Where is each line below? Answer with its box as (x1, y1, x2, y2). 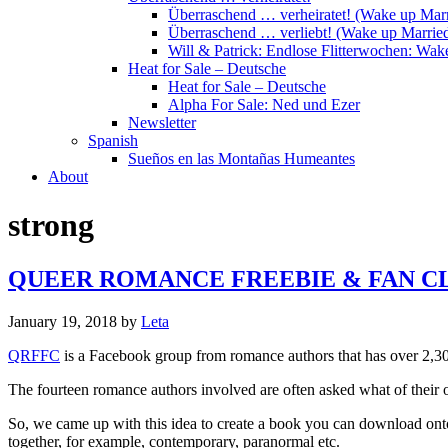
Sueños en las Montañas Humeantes (128, 150, 355, 167)
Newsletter (128, 114, 196, 131)
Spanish (88, 132, 138, 149)
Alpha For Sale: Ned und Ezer (168, 96, 360, 113)
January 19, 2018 (8, 312, 117, 330)
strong (8, 207, 94, 244)
